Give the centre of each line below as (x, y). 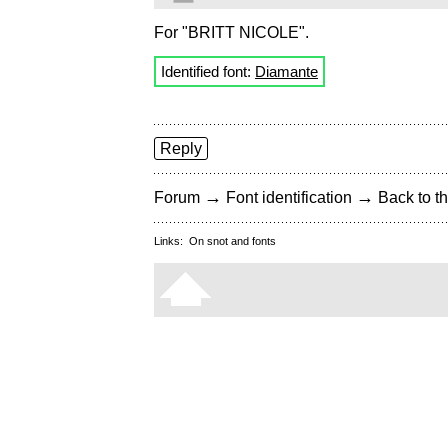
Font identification (289, 198)
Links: (171, 241)
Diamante (286, 72)
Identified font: (208, 72)
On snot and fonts (232, 241)
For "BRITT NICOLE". (231, 33)
